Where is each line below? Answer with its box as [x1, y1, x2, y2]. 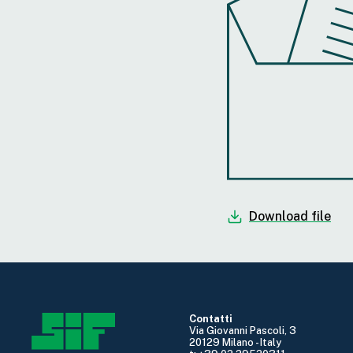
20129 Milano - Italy [189, 336, 281, 348]
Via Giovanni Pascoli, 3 [189, 324, 296, 336]
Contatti [189, 312, 232, 325]
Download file [249, 208, 331, 224]
